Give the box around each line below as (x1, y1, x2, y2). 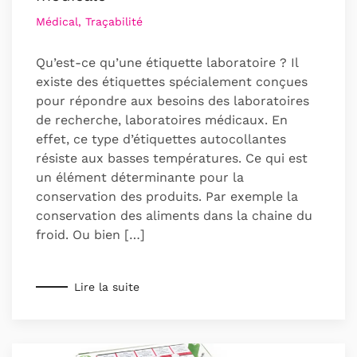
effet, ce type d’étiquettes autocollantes (36, 131, 286, 147)
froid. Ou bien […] (36, 227, 145, 243)
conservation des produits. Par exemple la (36, 189, 298, 205)
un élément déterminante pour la (36, 170, 244, 186)
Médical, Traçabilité (36, 15, 143, 29)
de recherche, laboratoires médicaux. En (36, 112, 288, 128)
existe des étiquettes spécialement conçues (36, 74, 308, 90)
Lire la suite (74, 280, 139, 293)
